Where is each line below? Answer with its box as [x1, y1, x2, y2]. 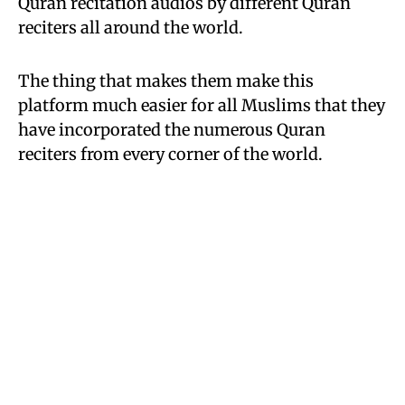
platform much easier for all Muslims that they [18, 95, 385, 116]
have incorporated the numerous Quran [18, 119, 325, 140]
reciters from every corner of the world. [18, 144, 323, 165]
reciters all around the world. [18, 17, 243, 38]
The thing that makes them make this [18, 71, 314, 91]
